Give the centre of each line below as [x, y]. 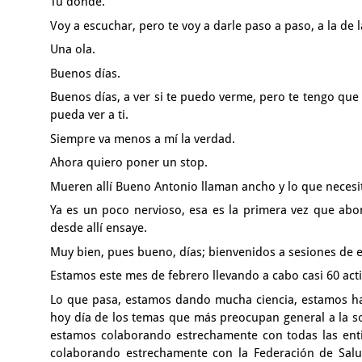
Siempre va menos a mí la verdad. [143, 139]
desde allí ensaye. [99, 228]
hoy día [73, 317]
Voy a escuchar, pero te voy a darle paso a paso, [184, 25]
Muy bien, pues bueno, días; [129, 252]
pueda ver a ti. [89, 115]
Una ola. [73, 49]
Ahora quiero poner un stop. [129, 162]
